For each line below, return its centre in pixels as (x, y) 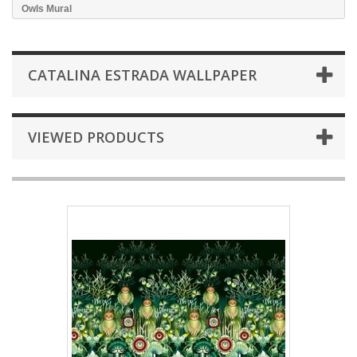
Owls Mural (47, 9)
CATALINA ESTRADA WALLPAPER (142, 75)
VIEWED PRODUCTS (96, 137)
